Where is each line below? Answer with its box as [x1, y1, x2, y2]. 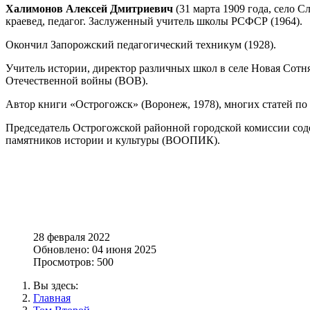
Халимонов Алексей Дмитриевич [6, 2, 173, 15]
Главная [33, 291, 71, 304]
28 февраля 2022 [33, 230, 110, 243]
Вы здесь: [33, 279, 84, 291]
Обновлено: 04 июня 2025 [33, 243, 156, 255]
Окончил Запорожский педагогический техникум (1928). [6, 38, 276, 51]
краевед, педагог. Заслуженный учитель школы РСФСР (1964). [6, 15, 302, 27]
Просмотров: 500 [33, 255, 113, 268]
